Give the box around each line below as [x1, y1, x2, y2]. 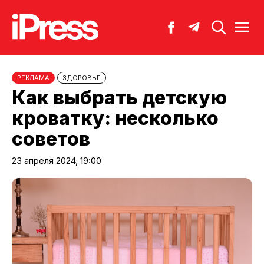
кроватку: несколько [12, 106, 219, 130]
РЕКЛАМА [17, 73, 49, 82]
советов [12, 127, 90, 150]
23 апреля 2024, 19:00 [12, 154, 101, 166]
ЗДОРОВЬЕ [62, 73, 101, 82]
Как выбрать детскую [12, 85, 227, 109]
